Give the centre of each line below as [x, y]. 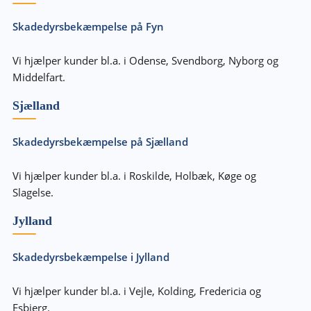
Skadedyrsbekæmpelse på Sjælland [100, 141]
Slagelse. [33, 192]
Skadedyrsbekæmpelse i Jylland [91, 257]
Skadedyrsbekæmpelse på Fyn [88, 26]
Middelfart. [39, 77]
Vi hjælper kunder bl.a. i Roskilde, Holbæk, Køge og [134, 175]
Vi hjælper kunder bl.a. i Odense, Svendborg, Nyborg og [145, 60]
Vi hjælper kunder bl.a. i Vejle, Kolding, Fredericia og [136, 291]
